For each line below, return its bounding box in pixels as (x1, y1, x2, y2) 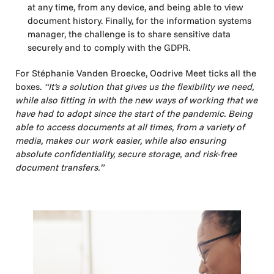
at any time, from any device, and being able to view (28, 1, 243, 13)
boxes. (15, 81, 44, 93)
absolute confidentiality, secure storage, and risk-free (15, 148, 237, 160)
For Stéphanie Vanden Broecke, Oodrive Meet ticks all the (15, 67, 256, 80)
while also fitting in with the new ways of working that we (15, 94, 257, 106)
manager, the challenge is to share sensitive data (28, 28, 231, 40)
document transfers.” (15, 161, 104, 174)
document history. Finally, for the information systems (28, 15, 251, 27)
